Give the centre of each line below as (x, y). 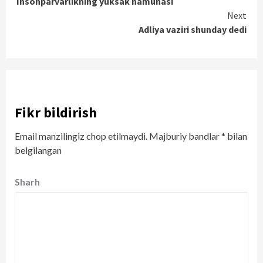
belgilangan (38, 150)
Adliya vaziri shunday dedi (193, 29)
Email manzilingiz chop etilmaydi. (81, 136)
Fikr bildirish (56, 112)
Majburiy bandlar (184, 136)
